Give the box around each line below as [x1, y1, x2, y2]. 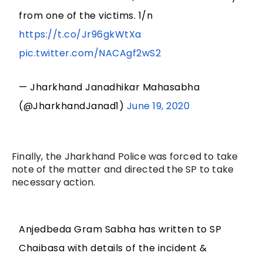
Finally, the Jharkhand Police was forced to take [12, 150, 238, 164]
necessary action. [12, 176, 96, 190]
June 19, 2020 [126, 99, 190, 113]
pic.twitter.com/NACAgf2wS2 [19, 46, 161, 60]
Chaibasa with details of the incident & [19, 241, 207, 255]
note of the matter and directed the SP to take [12, 163, 234, 177]
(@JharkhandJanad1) [19, 99, 127, 113]
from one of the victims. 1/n [19, 9, 153, 23]
